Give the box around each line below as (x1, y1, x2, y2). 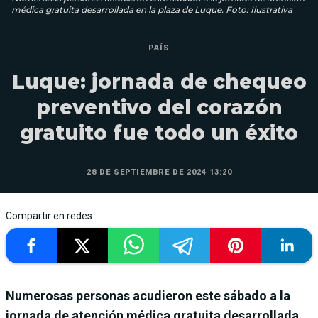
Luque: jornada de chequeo (11, 69, 307, 94)
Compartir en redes (6, 209, 92, 221)
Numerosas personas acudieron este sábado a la (6, 287, 290, 303)
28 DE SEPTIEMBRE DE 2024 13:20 (86, 167, 232, 177)
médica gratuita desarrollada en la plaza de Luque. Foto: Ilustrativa (11, 4, 292, 15)
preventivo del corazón (35, 94, 283, 119)
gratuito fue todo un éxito (20, 120, 298, 145)
